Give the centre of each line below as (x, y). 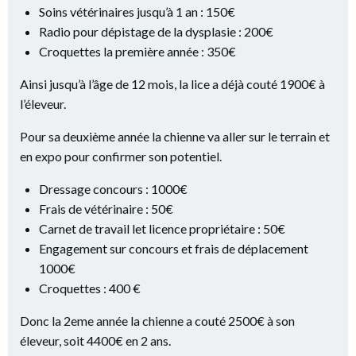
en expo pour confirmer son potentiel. (121, 156)
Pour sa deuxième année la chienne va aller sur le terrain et (175, 136)
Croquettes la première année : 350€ (137, 51)
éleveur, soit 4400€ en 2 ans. (95, 341)
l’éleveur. (43, 104)
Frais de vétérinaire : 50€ (106, 209)
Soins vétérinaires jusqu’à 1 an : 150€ (137, 12)
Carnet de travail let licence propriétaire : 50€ (162, 228)
